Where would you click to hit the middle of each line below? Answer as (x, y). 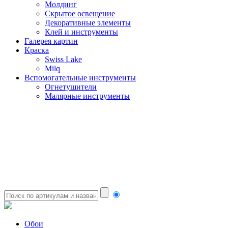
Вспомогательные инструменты (80, 78)
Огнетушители (71, 87)
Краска (37, 50)
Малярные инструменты (87, 96)
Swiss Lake (63, 59)
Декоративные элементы (88, 23)
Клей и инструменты (81, 32)
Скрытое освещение (80, 13)
